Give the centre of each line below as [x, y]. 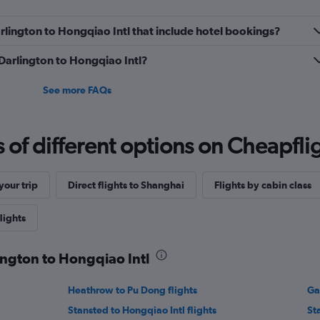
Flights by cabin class [262, 185]
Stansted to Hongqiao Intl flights [142, 310]
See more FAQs [77, 90]
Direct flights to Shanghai [126, 185]
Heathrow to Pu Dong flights [133, 290]
